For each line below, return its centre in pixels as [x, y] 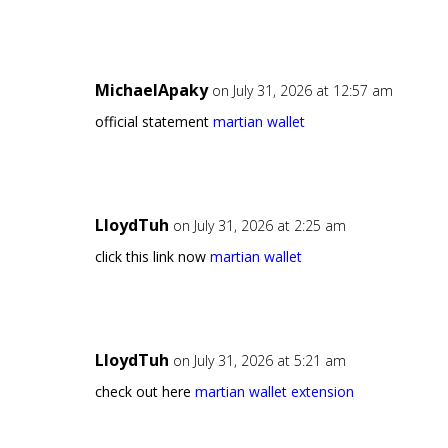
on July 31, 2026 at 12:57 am [302, 91]
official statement [153, 122]
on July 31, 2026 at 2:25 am [259, 226]
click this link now [152, 257]
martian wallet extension [274, 392]
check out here [144, 392]
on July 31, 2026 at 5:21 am [259, 361]
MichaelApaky [151, 90]
